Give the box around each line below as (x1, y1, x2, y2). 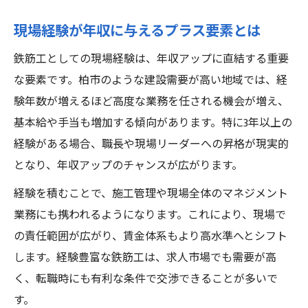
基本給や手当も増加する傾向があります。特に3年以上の (14, 114, 292, 133)
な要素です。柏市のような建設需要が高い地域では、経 (14, 71, 287, 90)
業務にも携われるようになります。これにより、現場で (14, 206, 286, 225)
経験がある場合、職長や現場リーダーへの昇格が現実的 (14, 135, 289, 154)
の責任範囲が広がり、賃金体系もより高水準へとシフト (14, 228, 287, 246)
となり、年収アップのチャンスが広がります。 (14, 157, 243, 175)
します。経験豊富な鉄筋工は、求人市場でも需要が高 (14, 249, 276, 267)
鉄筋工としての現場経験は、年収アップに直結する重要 (14, 50, 289, 69)
